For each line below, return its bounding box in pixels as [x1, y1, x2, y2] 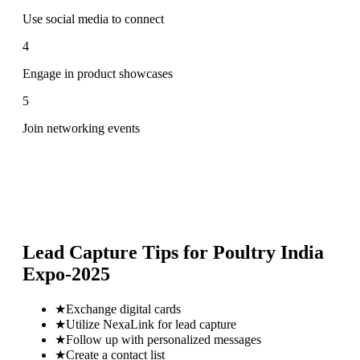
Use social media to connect [22, 11, 164, 26]
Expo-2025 [22, 263, 110, 284]
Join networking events [22, 121, 140, 135]
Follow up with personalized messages [66, 332, 261, 346]
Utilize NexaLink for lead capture [66, 317, 236, 331]
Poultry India [213, 241, 324, 263]
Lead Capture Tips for [22, 241, 213, 263]
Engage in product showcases [22, 66, 173, 80]
